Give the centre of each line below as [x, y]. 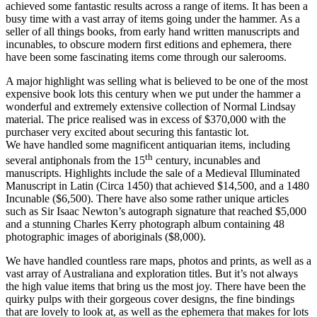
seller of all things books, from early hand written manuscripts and [152, 31]
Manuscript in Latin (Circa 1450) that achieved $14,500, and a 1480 [157, 186]
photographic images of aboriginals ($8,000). [106, 237]
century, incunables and [207, 161]
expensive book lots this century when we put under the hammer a [153, 93]
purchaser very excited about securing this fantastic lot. [127, 132]
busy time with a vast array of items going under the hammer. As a [153, 18]
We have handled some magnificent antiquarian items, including [148, 144]
